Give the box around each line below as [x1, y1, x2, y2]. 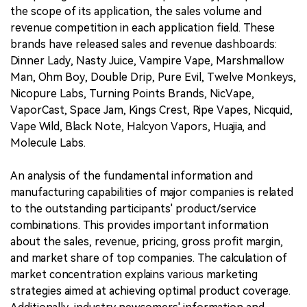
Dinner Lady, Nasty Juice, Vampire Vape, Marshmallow [10, 53, 284, 67]
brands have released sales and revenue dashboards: [10, 37, 277, 51]
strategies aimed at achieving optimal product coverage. [10, 284, 291, 297]
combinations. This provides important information [10, 218, 269, 232]
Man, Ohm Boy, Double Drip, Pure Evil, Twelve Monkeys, [10, 70, 296, 84]
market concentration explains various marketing [10, 267, 258, 281]
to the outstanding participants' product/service [10, 201, 256, 215]
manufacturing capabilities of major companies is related [10, 185, 293, 199]
